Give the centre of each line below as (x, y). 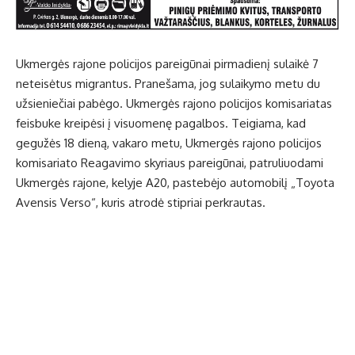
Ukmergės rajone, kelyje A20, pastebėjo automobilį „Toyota (175, 182)
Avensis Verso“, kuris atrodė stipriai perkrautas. (142, 202)
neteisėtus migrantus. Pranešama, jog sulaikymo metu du (168, 83)
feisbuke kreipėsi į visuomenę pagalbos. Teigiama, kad (161, 123)
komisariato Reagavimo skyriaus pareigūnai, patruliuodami (170, 162)
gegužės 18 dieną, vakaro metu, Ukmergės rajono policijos (169, 143)
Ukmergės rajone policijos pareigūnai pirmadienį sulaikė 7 (167, 63)
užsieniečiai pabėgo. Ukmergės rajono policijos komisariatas (174, 103)
